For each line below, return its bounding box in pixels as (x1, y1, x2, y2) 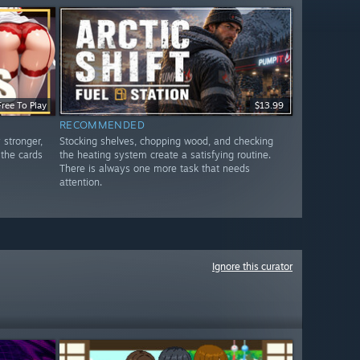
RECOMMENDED (59, 118, 145, 132)
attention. (59, 176, 102, 189)
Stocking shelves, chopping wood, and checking (59, 135, 273, 148)
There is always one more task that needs (59, 162, 250, 175)
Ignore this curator (212, 260, 292, 272)
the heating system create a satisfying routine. (59, 149, 271, 162)
